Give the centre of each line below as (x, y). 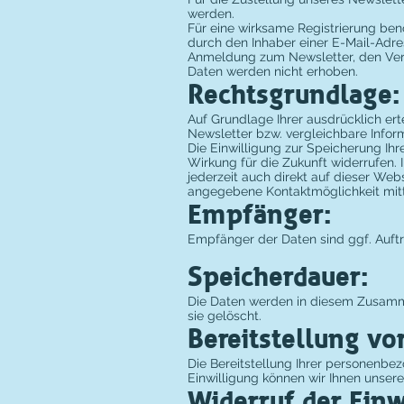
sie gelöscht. (225, 316)
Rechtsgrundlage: (294, 95)
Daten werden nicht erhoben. (273, 71)
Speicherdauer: (278, 277)
